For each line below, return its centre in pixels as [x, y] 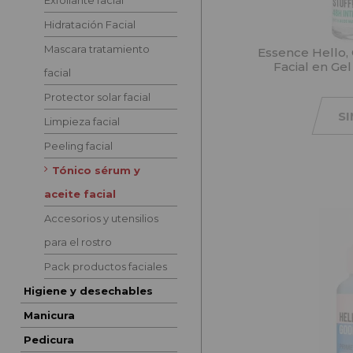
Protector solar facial [97, 97]
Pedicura [48, 340]
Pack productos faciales [105, 267]
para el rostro [78, 242]
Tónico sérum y [96, 171]
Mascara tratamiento [97, 49]
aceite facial [80, 194]
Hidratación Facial [89, 25]
